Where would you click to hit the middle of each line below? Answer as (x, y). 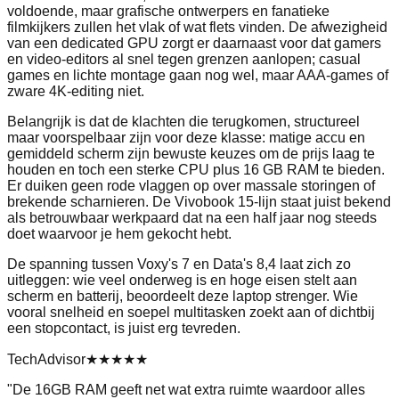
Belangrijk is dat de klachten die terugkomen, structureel (183, 122)
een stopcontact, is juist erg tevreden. (124, 329)
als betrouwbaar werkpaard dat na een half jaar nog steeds (192, 218)
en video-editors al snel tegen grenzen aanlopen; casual (184, 60)
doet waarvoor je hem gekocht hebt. (119, 234)
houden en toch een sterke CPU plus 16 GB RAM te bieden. (196, 170)
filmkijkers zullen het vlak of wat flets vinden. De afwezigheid (197, 28)
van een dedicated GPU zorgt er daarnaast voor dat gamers (194, 44)
